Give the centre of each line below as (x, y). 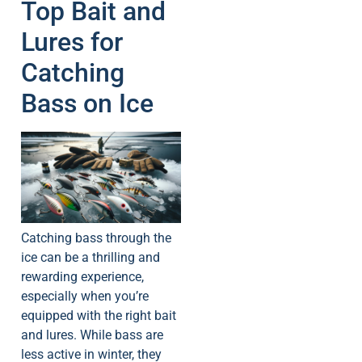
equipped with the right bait (99, 316)
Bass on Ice (87, 104)
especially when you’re (85, 297)
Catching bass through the (96, 238)
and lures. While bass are (92, 335)
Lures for (72, 42)
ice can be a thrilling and (90, 258)
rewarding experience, (82, 277)
